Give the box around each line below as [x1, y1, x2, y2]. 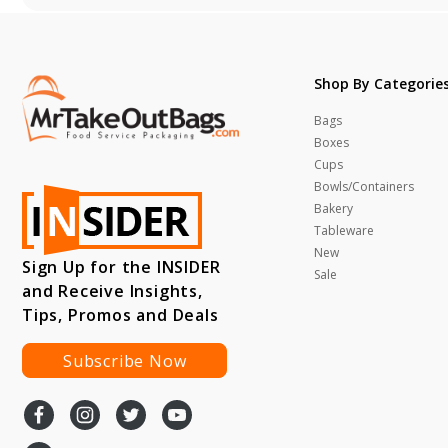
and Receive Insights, [22, 279, 203, 302]
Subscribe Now [63, 349, 187, 372]
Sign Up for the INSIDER [22, 255, 221, 278]
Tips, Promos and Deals [22, 303, 219, 326]
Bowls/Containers [313, 178, 414, 195]
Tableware [313, 222, 374, 239]
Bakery [313, 200, 353, 217]
